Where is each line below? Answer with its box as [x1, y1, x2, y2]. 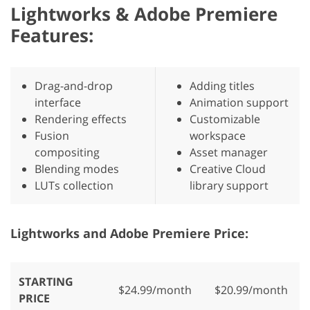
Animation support [190, 94, 289, 110]
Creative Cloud [190, 161, 266, 176]
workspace [190, 127, 246, 143]
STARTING [19, 273, 73, 289]
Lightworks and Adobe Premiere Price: [10, 224, 248, 241]
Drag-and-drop [35, 77, 113, 93]
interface [35, 94, 81, 110]
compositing [35, 144, 100, 160]
